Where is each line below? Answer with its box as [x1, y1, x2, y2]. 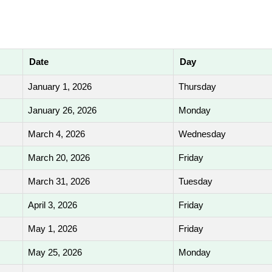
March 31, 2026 [28, 176, 90, 186]
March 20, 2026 [28, 152, 90, 163]
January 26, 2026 [28, 105, 97, 115]
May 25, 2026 [28, 247, 82, 257]
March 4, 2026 [28, 129, 85, 139]
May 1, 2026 [28, 223, 77, 234]
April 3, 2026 [28, 200, 77, 210]
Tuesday [178, 176, 212, 186]
